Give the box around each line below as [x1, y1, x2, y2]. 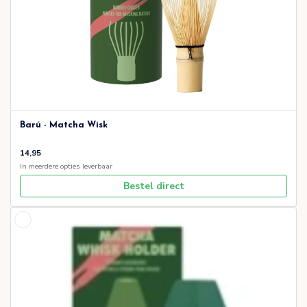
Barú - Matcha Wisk [20, 121, 108, 130]
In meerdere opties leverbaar [20, 161, 112, 171]
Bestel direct [123, 180, 184, 193]
